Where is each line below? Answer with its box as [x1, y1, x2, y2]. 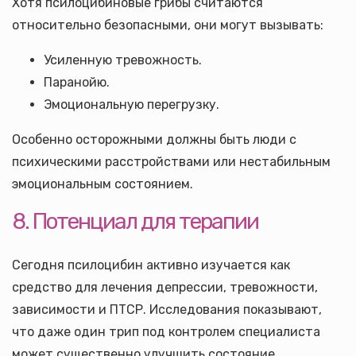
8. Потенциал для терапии [12, 208, 258, 234]
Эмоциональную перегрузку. [44, 97, 219, 112]
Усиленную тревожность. [44, 52, 202, 68]
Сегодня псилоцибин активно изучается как [12, 257, 290, 273]
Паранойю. [44, 75, 110, 90]
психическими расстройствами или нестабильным [12, 154, 331, 169]
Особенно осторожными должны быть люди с [12, 132, 296, 147]
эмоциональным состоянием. [12, 176, 193, 192]
